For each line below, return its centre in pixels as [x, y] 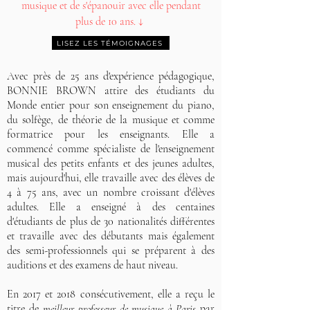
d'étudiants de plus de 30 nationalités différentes [111, 221]
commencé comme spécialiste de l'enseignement [111, 149]
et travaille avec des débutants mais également [111, 236]
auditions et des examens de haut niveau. [92, 265]
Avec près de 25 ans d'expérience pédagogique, [111, 76]
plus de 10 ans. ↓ [111, 21]
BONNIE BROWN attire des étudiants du [111, 91]
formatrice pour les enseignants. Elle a [111, 134]
